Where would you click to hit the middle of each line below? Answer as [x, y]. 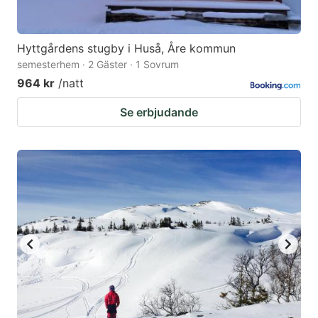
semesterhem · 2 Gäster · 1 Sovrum [98, 64]
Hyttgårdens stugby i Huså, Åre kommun [126, 48]
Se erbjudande [159, 112]
